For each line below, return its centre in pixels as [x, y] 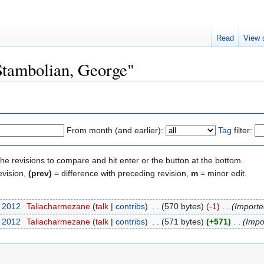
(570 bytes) [182, 207]
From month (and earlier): [115, 130]
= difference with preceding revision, [121, 173]
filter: [242, 130]
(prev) [40, 173]
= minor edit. [222, 173]
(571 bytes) [182, 221]
